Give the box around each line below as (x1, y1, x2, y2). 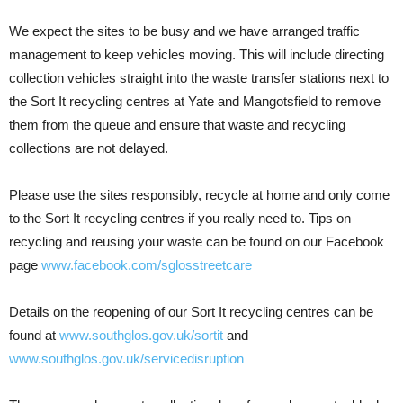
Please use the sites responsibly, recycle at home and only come (9, 187, 390, 203)
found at (9, 327, 59, 344)
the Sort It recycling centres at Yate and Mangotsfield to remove (9, 94, 381, 110)
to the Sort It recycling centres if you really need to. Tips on (9, 210, 351, 227)
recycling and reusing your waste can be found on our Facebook (9, 234, 384, 250)
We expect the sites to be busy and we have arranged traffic (9, 23, 360, 40)
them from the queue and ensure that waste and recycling (9, 117, 345, 133)
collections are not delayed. (9, 140, 168, 157)
